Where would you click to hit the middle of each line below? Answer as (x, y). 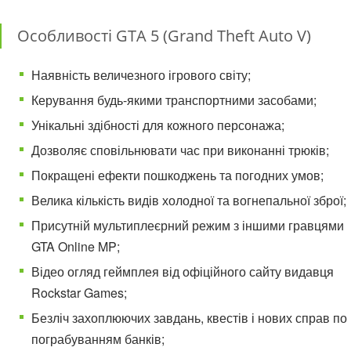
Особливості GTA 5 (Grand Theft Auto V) (164, 36)
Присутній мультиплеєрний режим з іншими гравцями (188, 225)
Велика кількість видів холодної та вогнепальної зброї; (189, 200)
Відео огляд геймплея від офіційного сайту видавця (183, 271)
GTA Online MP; (76, 246)
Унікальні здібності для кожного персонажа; (158, 125)
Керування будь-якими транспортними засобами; (174, 100)
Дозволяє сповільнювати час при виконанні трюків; (180, 150)
